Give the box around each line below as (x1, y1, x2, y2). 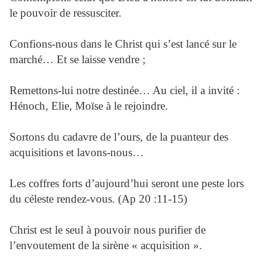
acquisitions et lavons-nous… (10, 146, 144, 159)
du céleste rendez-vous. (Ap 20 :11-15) (10, 193, 187, 205)
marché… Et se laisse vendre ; (10, 53, 145, 66)
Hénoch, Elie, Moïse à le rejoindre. (10, 100, 168, 112)
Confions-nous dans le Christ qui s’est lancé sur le (10, 38, 237, 50)
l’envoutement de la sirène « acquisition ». (10, 239, 202, 252)
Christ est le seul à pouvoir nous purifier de (10, 223, 206, 236)
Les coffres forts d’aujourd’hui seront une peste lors (10, 177, 244, 190)
